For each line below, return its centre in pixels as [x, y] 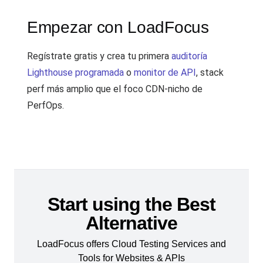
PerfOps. [45, 105]
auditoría [189, 56]
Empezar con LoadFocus [118, 27]
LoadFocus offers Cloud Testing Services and [131, 244]
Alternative [131, 223]
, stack [210, 73]
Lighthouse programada [75, 73]
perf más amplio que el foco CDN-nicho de [115, 89]
